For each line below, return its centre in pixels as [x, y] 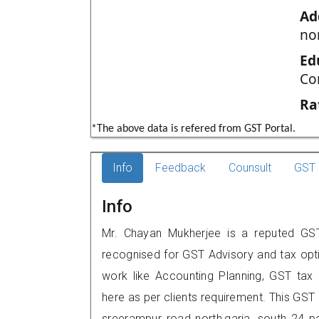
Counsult [250, 168]
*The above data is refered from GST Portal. [193, 129]
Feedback [181, 168]
